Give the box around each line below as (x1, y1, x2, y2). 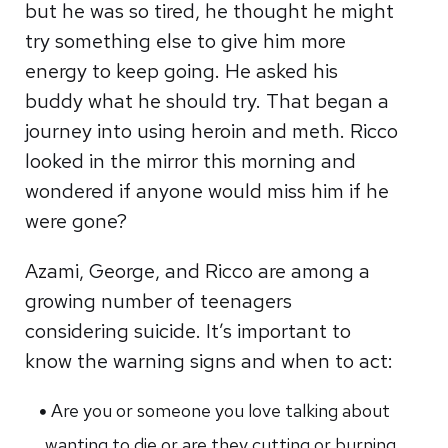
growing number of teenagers (25, 288, 293, 314)
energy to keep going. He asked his (25, 58, 339, 84)
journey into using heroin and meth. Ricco (25, 118, 399, 144)
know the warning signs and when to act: (25, 348, 399, 374)
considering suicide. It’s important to (25, 318, 352, 344)
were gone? (25, 208, 128, 234)
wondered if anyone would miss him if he (25, 178, 390, 204)
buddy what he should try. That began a (25, 88, 390, 114)
